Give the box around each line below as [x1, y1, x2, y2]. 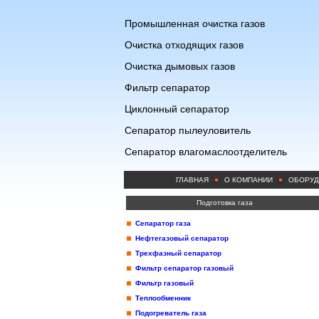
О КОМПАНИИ [224, 176, 273, 184]
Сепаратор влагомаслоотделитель [125, 146, 287, 157]
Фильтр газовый [135, 279, 194, 287]
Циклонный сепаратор [125, 103, 229, 115]
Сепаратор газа [135, 219, 191, 227]
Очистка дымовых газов [125, 61, 235, 72]
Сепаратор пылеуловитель [125, 125, 251, 136]
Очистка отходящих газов [125, 39, 244, 51]
